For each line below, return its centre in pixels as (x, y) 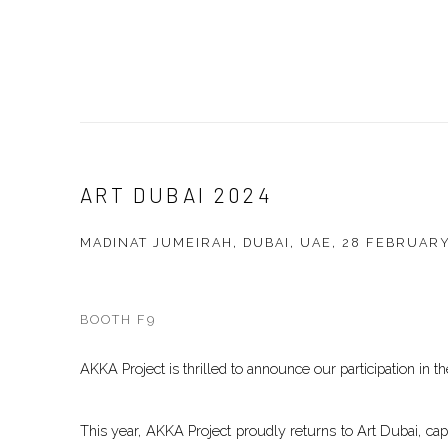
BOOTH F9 (118, 319)
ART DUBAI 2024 (177, 195)
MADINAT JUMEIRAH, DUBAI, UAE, (211, 243)
